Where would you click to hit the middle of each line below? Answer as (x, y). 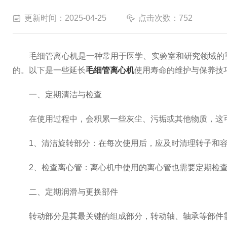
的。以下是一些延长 (49, 70)
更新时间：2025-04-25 (65, 18)
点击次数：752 (165, 18)
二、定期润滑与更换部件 (65, 192)
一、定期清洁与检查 (57, 94)
